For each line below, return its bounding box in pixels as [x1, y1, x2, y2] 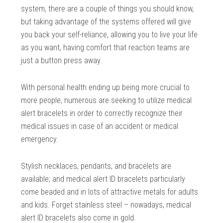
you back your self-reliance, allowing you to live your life [21, 29, 198, 39]
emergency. [21, 134, 59, 144]
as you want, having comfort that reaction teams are [21, 42, 190, 52]
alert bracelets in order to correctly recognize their [21, 108, 183, 118]
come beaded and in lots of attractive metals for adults [21, 187, 199, 197]
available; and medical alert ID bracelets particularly [21, 174, 186, 184]
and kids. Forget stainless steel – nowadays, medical [21, 200, 192, 210]
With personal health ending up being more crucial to [21, 82, 190, 92]
